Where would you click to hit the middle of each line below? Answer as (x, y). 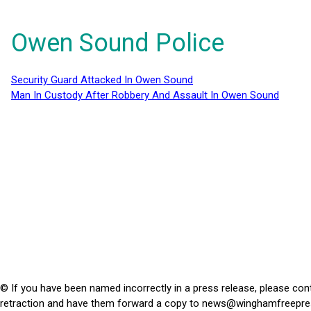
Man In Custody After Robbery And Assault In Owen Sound (145, 95)
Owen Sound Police (118, 43)
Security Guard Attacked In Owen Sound (102, 80)
